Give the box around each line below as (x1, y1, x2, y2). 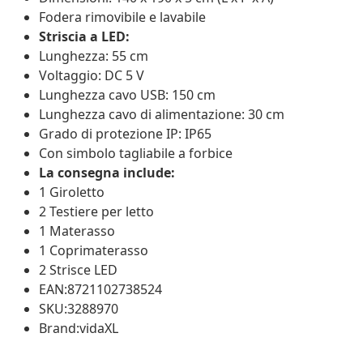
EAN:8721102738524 (39, 280, 162, 298)
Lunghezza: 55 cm (39, 46, 148, 65)
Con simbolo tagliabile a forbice (39, 143, 233, 162)
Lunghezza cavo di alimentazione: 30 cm (39, 105, 284, 123)
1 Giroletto (39, 182, 105, 201)
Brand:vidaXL (39, 318, 118, 337)
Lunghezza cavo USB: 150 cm (39, 85, 216, 104)
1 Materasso (39, 221, 115, 240)
